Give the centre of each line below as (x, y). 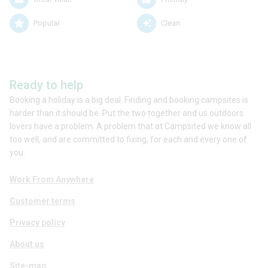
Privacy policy (37, 222)
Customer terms (42, 201)
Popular (47, 23)
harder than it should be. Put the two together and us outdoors (127, 113)
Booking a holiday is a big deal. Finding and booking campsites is (129, 100)
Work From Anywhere (52, 179)
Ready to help (46, 85)
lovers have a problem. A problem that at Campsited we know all (130, 126)
